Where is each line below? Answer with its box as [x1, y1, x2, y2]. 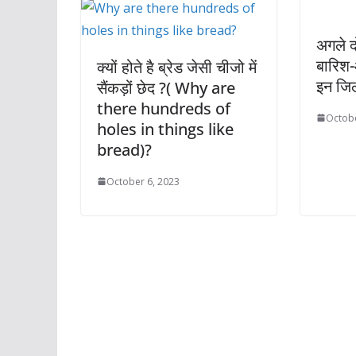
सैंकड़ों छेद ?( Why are [97, 76, 235, 99]
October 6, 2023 [106, 174, 180, 188]
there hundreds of [97, 97, 230, 119]
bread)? [97, 138, 152, 161]
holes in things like [97, 118, 234, 140]
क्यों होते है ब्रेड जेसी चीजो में [97, 56, 257, 78]
